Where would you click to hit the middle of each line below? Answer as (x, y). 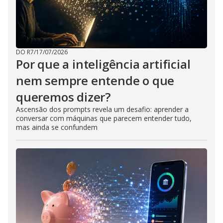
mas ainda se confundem (57, 127)
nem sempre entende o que (95, 80)
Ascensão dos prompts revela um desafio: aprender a (102, 109)
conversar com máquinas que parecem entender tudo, (104, 118)
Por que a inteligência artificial (103, 64)
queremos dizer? (63, 97)
